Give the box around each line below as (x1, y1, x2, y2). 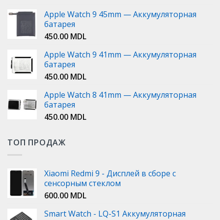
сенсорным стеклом (44, 177, 121, 189)
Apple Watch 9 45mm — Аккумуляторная (44, 9, 196, 20)
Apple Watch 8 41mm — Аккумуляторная (44, 89, 196, 101)
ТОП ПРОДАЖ (7, 137, 66, 148)
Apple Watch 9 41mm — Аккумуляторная (44, 49, 196, 60)
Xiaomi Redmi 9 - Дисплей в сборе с (44, 167, 176, 179)
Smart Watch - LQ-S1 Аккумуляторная (44, 208, 186, 219)
